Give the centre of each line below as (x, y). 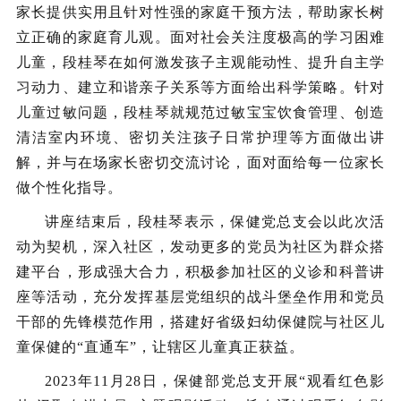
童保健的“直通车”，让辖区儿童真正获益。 (160, 347)
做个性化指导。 (69, 188)
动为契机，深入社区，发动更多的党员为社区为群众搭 (200, 247)
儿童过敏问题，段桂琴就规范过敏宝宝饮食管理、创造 (200, 112)
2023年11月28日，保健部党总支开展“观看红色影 (215, 381)
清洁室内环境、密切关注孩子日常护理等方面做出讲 (200, 137)
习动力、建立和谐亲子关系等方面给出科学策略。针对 (200, 87)
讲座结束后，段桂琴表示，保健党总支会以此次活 (215, 222)
